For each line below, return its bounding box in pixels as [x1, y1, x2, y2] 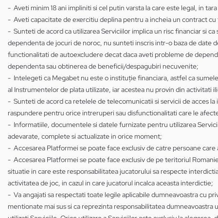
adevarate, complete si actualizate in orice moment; [8, 132, 162, 141]
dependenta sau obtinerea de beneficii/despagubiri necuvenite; [8, 62, 201, 71]
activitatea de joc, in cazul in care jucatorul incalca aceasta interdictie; [8, 179, 213, 187]
